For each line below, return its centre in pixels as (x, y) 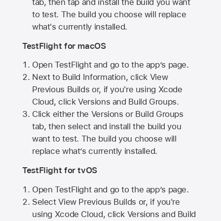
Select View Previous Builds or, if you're (106, 202)
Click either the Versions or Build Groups (108, 114)
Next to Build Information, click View (100, 77)
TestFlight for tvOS (60, 170)
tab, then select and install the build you (107, 127)
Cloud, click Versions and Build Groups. (105, 102)
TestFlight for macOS (64, 46)
